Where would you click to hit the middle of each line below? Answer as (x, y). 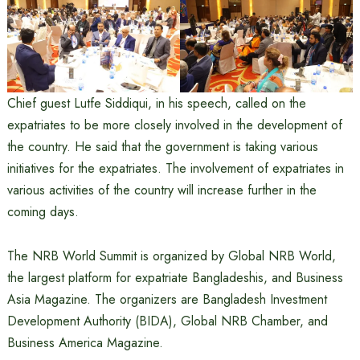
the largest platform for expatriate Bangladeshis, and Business (175, 278)
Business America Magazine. (85, 343)
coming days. (43, 212)
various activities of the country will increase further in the (162, 190)
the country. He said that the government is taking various (162, 147)
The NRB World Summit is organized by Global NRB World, (171, 256)
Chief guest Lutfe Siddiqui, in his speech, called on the (156, 104)
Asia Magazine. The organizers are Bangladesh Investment (167, 300)
